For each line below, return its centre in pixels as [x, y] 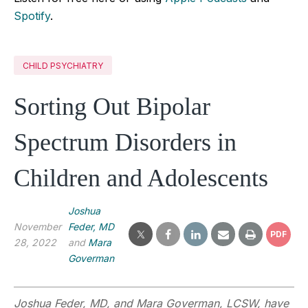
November [37, 226]
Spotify [32, 15]
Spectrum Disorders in [125, 142]
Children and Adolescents [141, 178]
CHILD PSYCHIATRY [63, 65]
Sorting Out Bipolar [112, 106]
